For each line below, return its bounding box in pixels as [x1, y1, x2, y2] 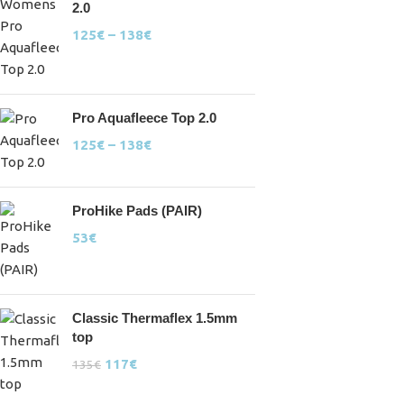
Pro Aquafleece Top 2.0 [72, 110, 216, 126]
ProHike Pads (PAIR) [72, 203, 202, 219]
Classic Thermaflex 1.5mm [72, 310, 237, 326]
